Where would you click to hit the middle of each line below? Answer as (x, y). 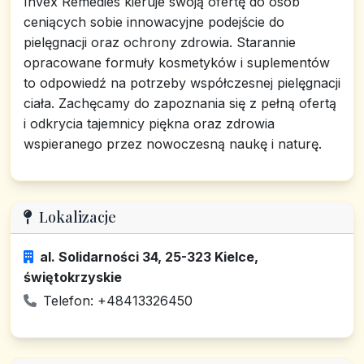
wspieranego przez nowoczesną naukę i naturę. (173, 144)
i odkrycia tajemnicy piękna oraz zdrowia (149, 123)
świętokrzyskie (73, 277)
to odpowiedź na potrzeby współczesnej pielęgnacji (182, 83)
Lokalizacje (78, 217)
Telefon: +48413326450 (118, 301)
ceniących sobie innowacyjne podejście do (154, 22)
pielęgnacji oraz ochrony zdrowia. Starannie (160, 42)
